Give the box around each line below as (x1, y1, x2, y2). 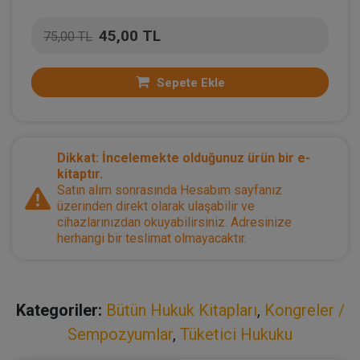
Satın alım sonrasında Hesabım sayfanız (57, 182, 282, 198)
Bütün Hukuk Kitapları (105, 300, 257, 320)
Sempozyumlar (67, 324, 173, 344)
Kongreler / (264, 300, 345, 320)
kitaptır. (57, 166, 103, 182)
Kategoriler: (15, 300, 102, 320)
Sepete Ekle (153, 75, 225, 90)
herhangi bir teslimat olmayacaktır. (57, 230, 247, 246)
